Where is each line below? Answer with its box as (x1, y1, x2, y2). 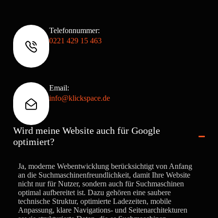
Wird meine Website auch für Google (13, 125, 160, 136)
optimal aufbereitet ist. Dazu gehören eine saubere (18, 188, 171, 197)
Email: (49, 84, 69, 92)
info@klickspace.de (49, 94, 110, 103)
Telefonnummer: (49, 26, 100, 35)
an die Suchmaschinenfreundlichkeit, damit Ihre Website (18, 171, 190, 180)
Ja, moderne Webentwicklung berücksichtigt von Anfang (18, 162, 192, 171)
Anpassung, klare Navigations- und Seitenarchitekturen (18, 206, 187, 215)
